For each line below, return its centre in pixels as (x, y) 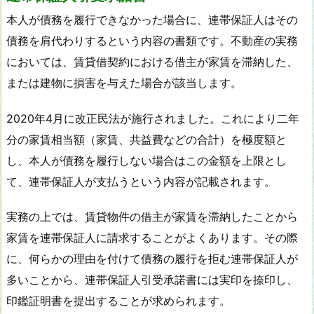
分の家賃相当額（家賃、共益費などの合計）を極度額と (146, 139)
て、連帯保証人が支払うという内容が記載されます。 (141, 181)
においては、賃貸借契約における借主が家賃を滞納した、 (152, 61)
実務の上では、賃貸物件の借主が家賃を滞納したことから (152, 217)
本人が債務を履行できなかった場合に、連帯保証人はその (152, 19)
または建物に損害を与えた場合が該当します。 (124, 82)
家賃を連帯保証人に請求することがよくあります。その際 (152, 238)
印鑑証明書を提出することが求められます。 (118, 301)
